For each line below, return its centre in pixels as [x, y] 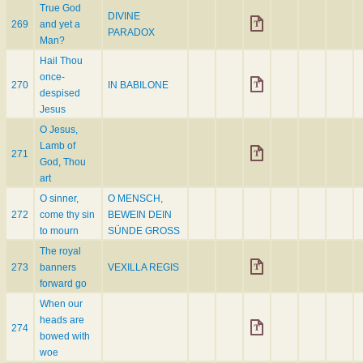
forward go [63, 284]
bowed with [65, 337]
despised [60, 94]
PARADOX [131, 33]
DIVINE [124, 17]
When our [61, 304]
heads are [62, 320]
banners [58, 268]
